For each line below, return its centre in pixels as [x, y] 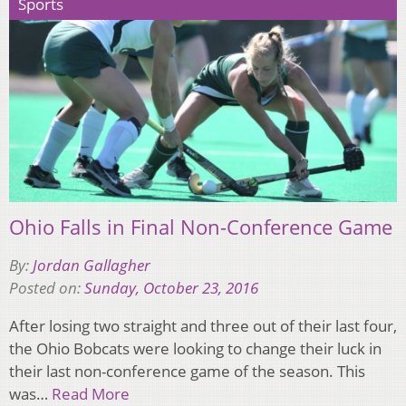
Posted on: [47, 287]
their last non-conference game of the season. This [187, 371]
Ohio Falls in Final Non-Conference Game [201, 226]
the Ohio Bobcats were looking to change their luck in [195, 348]
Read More [91, 393]
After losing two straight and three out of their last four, [203, 325]
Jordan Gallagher [92, 265]
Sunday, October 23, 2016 [171, 287]
